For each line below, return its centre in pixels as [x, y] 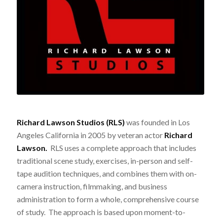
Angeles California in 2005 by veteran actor [90, 135]
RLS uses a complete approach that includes [122, 148]
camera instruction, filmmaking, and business [92, 186]
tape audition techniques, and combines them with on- [107, 174]
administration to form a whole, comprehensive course [108, 199]
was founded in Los [158, 122]
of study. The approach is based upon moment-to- [101, 212]
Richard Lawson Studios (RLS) [71, 122]
